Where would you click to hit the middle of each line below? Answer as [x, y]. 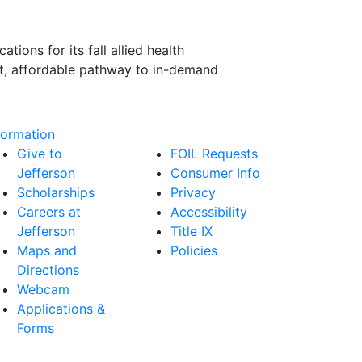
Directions [48, 270]
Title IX [192, 231]
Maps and [47, 250]
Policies [194, 250]
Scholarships [56, 192]
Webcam [43, 289]
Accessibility [209, 212]
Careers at [49, 212]
